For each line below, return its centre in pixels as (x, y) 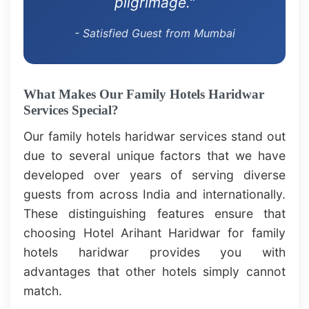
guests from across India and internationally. (154, 194)
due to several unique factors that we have (154, 155)
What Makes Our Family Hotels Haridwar (144, 94)
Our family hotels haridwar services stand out (154, 136)
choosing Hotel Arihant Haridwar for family (154, 232)
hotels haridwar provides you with (154, 252)
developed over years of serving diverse (154, 175)
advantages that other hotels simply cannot (154, 271)
